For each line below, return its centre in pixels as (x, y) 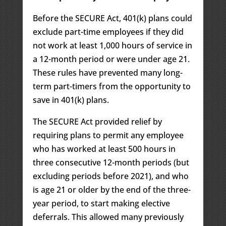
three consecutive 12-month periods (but (111, 162)
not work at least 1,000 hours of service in (112, 45)
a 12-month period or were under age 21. (111, 59)
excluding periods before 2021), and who (110, 176)
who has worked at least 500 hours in (104, 149)
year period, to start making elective (101, 203)
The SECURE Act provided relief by (97, 121)
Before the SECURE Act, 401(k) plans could (112, 18)
